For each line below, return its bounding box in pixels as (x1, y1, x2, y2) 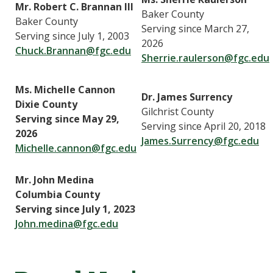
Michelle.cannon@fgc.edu (15, 141, 136, 155)
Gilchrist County (141, 104, 214, 118)
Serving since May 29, (15, 112, 119, 126)
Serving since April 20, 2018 (141, 119, 266, 133)
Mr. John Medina (15, 172, 94, 186)
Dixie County (15, 97, 77, 111)
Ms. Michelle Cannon (15, 82, 115, 96)
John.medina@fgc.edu (15, 216, 118, 230)
